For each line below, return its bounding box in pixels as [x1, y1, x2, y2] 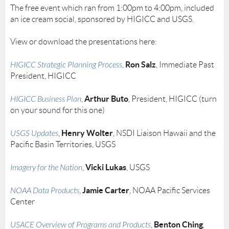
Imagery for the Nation [10, 163, 82, 172]
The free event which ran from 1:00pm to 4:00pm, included [10, 4, 214, 12]
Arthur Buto [84, 94, 128, 103]
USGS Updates [10, 129, 58, 138]
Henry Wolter [61, 128, 113, 138]
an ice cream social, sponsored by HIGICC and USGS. [10, 15, 194, 24]
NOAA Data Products [10, 186, 79, 195]
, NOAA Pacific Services [129, 186, 210, 195]
